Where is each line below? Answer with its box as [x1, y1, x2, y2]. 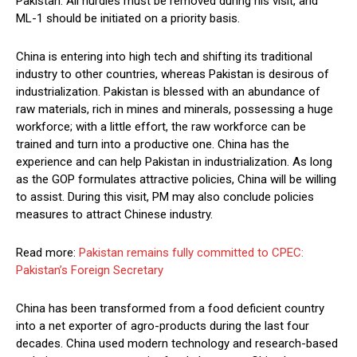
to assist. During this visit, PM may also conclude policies [16, 190, 314, 205]
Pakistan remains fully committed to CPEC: [79, 245, 304, 261]
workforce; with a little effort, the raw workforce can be [16, 120, 306, 135]
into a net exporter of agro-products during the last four [16, 319, 309, 334]
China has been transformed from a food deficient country [16, 301, 324, 316]
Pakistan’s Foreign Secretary [16, 263, 163, 278]
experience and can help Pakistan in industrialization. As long [16, 155, 332, 170]
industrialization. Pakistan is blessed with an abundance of [16, 84, 320, 100]
